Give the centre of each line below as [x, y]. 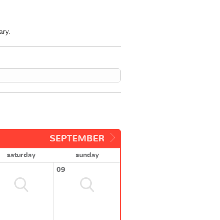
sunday [87, 155]
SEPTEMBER [77, 138]
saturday [21, 155]
